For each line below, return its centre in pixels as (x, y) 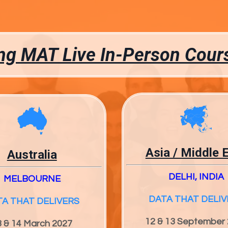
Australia (32, 154)
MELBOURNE (32, 179)
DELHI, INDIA (196, 177)
